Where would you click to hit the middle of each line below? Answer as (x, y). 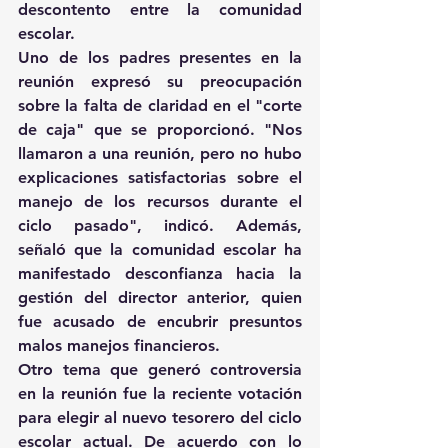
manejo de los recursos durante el (160, 202)
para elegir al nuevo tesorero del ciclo (160, 418)
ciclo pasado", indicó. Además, (160, 226)
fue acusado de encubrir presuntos (160, 322)
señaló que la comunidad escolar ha (160, 250)
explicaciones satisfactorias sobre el (160, 178)
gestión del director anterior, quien (160, 298)
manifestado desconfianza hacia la (160, 274)
